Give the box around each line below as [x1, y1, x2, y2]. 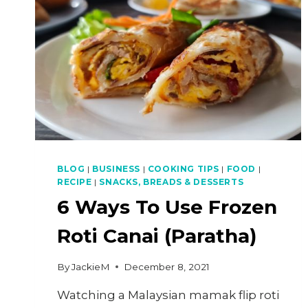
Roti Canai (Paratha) [57, 224, 256, 248]
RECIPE [57, 177, 92, 188]
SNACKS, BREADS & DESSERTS [99, 177, 244, 188]
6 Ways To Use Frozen [57, 195, 277, 219]
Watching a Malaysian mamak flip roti [57, 287, 279, 302]
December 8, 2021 [124, 261, 210, 272]
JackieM [71, 261, 111, 272]
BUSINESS [92, 164, 140, 175]
